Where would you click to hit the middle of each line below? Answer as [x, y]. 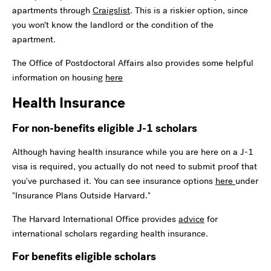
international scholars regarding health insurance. [110, 233]
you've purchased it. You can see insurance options [114, 181]
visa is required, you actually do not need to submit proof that [135, 166]
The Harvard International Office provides [95, 219]
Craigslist [111, 10]
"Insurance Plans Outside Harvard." [81, 195]
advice [191, 219]
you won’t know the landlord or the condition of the [113, 24]
